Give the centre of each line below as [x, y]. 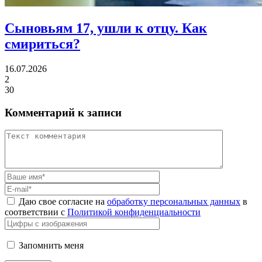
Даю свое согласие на [63, 202]
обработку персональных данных [174, 202]
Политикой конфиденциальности [134, 212]
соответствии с [36, 212]
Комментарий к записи [63, 112]
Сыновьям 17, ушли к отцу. [92, 28]
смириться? [42, 44]
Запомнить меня [51, 246]
